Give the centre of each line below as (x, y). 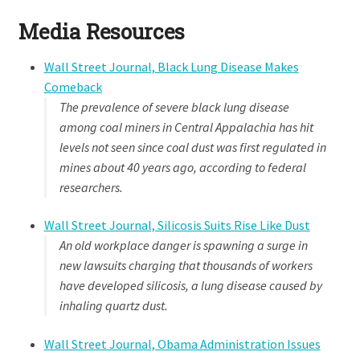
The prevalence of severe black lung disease (174, 106)
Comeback (73, 86)
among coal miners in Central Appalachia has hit (186, 127)
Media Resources (101, 31)
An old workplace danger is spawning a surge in (183, 245)
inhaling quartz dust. (113, 306)
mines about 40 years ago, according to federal (182, 167)
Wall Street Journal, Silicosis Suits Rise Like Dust (177, 225)
